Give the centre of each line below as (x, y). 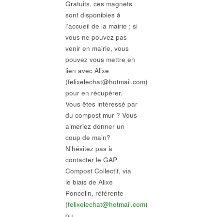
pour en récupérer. (94, 93)
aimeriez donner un (95, 126)
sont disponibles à (93, 15)
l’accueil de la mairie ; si (101, 26)
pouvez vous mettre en (100, 59)
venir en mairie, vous (97, 48)
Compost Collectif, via (98, 170)
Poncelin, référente (94, 193)
